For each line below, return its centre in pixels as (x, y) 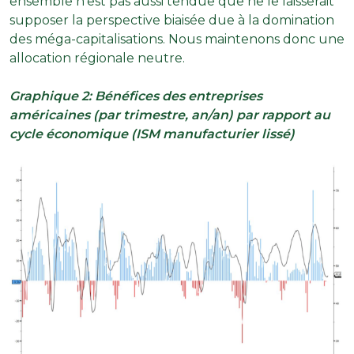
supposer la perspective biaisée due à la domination (172, 20)
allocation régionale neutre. (97, 58)
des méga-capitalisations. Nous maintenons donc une (177, 39)
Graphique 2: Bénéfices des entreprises (136, 96)
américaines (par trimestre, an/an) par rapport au (170, 115)
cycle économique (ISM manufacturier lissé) (152, 134)
